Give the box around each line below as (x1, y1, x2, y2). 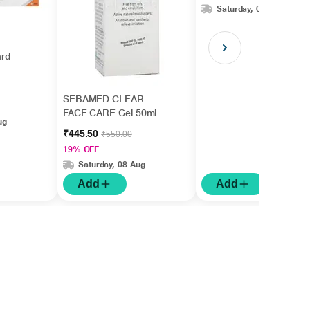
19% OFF (62, 145, 100, 154)
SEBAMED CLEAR (62, 93, 144, 104)
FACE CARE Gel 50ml (62, 107, 157, 118)
